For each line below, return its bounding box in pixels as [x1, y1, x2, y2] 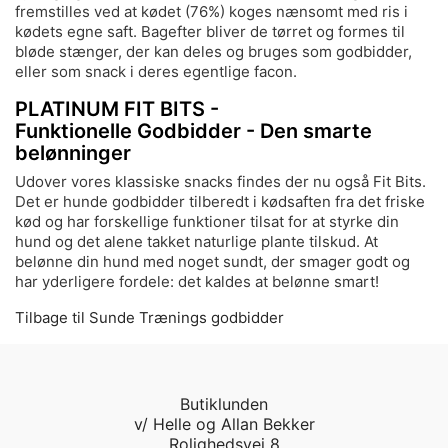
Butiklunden [180, 393, 268, 414]
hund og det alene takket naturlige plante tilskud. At [15, 231, 378, 251]
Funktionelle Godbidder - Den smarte [15, 118, 372, 143]
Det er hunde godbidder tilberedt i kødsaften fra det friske [15, 191, 425, 211]
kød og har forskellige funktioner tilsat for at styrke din [15, 211, 399, 231]
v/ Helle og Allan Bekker [133, 413, 315, 434]
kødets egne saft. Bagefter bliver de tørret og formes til [15, 21, 405, 41]
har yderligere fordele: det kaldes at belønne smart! [15, 271, 379, 291]
